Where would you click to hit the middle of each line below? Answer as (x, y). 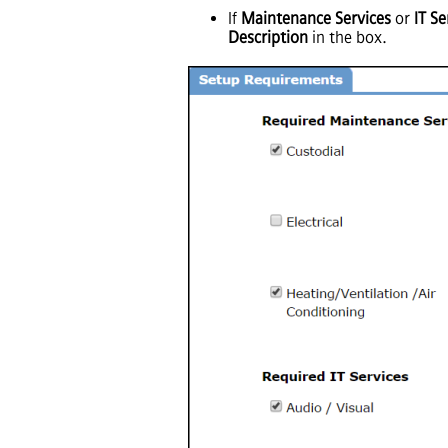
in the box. (347, 38)
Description (268, 38)
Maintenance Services (316, 19)
